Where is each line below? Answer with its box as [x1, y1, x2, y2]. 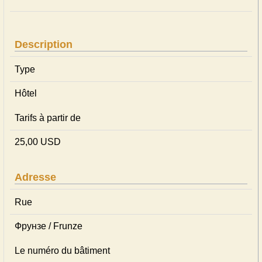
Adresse [15, 171, 56, 183]
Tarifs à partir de [15, 113, 81, 123]
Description [15, 39, 73, 50]
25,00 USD [15, 137, 61, 147]
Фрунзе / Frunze [15, 221, 82, 231]
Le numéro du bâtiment [15, 246, 110, 256]
